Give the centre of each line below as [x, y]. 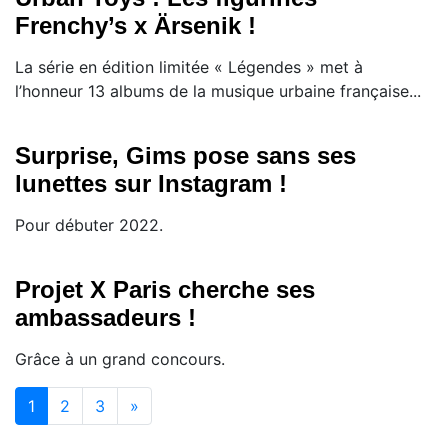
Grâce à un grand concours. [120, 358]
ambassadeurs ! [105, 317]
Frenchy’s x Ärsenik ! [135, 25]
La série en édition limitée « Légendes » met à [189, 66]
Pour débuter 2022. [89, 224]
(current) [67, 404]
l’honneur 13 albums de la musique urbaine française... [218, 90]
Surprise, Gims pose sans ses [185, 155]
